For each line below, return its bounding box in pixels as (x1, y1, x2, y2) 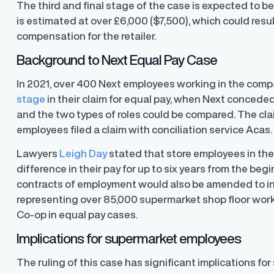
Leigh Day (59, 148, 108, 159)
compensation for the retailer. (17, 31, 158, 42)
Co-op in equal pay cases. (17, 209, 138, 220)
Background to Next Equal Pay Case (17, 53, 218, 67)
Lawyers (17, 148, 60, 159)
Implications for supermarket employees (17, 231, 242, 246)
